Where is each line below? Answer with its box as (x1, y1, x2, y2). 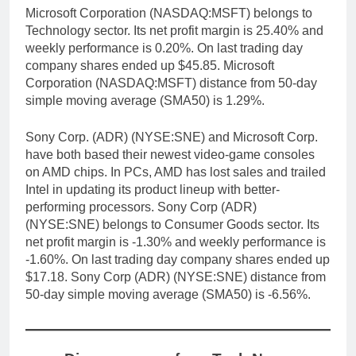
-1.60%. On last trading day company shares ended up (25, 253, 330, 267)
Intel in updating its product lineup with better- (25, 183, 280, 197)
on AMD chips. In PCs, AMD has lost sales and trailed (25, 165, 326, 180)
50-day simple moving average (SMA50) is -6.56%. (25, 288, 311, 302)
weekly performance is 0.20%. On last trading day (25, 41, 303, 56)
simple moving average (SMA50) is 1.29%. (25, 94, 265, 108)
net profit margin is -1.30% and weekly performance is (25, 235, 326, 250)
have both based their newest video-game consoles (25, 148, 315, 162)
